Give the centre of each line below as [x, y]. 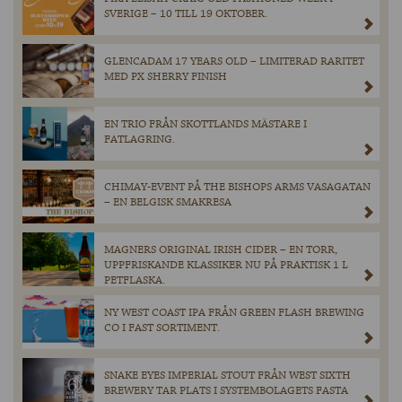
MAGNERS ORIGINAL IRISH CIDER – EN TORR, [221, 250]
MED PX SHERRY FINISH [166, 77]
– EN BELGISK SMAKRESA [168, 203]
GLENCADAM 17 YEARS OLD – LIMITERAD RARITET [234, 62]
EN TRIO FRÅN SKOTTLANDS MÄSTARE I [205, 125]
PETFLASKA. [135, 281]
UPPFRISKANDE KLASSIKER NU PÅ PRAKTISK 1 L [226, 266]
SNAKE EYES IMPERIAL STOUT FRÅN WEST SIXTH [227, 376]
